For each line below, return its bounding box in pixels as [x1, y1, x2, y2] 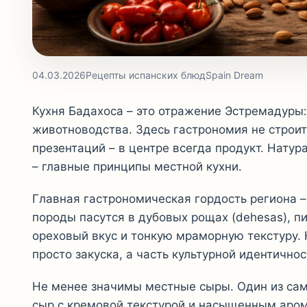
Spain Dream [206, 69, 263, 81]
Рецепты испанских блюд [86, 69, 206, 81]
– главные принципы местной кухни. [32, 159, 242, 173]
